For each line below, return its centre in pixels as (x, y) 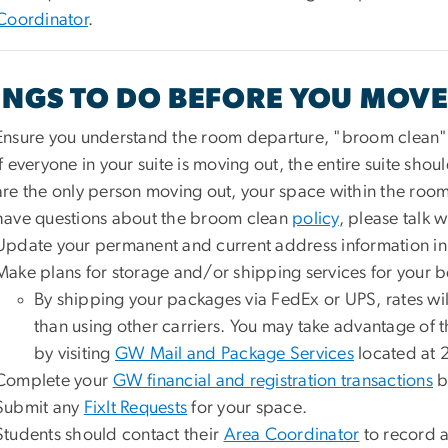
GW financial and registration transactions (272, 380)
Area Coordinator (291, 434)
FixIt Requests (135, 407)
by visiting (74, 353)
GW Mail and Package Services (234, 353)
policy (315, 218)
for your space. (247, 407)
